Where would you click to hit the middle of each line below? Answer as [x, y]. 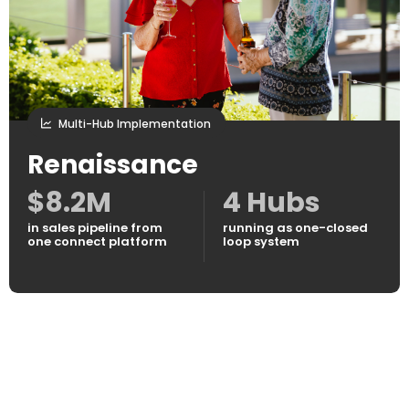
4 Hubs [272, 203]
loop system [261, 242]
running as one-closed [295, 228]
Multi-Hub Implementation [135, 124]
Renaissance [113, 165]
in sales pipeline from [95, 228]
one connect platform [97, 242]
